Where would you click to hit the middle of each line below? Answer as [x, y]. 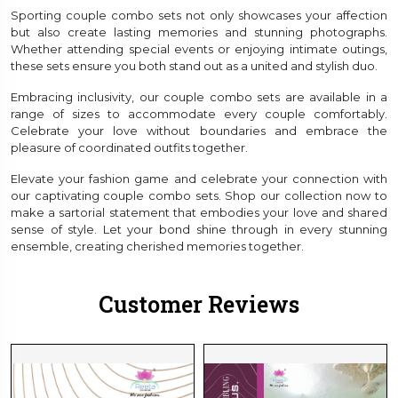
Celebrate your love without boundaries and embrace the [199, 130]
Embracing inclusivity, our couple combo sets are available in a [199, 96]
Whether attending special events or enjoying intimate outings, [199, 48]
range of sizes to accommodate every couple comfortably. [199, 113]
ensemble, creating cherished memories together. [157, 246]
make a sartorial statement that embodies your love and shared [199, 212]
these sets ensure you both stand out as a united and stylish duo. [194, 65]
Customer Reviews [199, 304]
